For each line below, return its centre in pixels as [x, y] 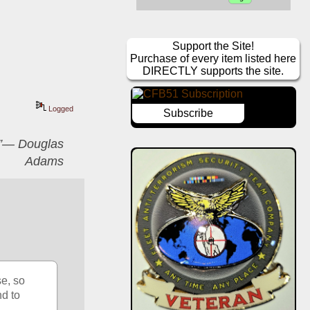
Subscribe [188, 113]
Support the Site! [213, 46]
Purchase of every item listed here [213, 59]
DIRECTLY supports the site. [213, 71]
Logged [60, 108]
